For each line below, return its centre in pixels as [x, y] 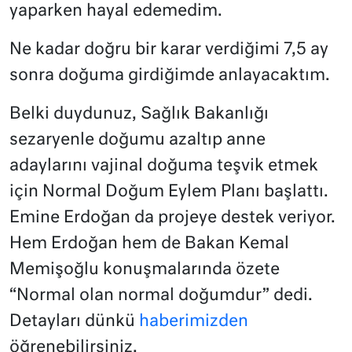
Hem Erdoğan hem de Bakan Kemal [149, 244]
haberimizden [194, 322]
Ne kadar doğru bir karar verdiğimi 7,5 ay [169, 50]
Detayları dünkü [74, 322]
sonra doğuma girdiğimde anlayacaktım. [170, 76]
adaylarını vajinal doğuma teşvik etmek [164, 167]
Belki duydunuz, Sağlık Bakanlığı [139, 115]
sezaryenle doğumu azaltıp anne [137, 141]
